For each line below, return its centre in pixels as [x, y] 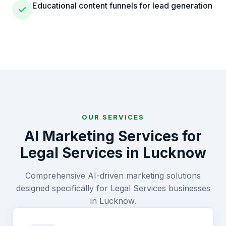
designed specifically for [63, 188]
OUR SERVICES [113, 117]
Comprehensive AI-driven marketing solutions [113, 176]
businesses [189, 188]
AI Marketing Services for [113, 136]
